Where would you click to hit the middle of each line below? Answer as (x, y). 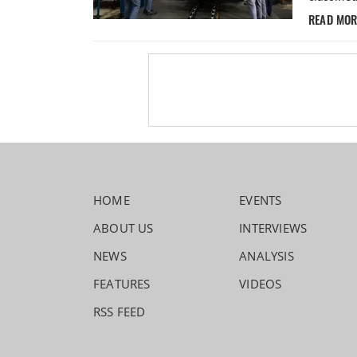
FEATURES (122, 284)
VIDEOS (261, 284)
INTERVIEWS (273, 228)
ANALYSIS (267, 256)
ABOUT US (124, 228)
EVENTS (261, 200)
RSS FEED (120, 312)
